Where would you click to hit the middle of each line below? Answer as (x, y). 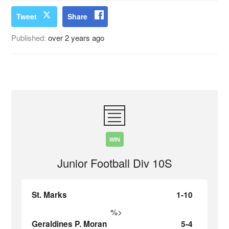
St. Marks (50, 195)
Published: (30, 38)
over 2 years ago (76, 38)
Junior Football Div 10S (114, 163)
